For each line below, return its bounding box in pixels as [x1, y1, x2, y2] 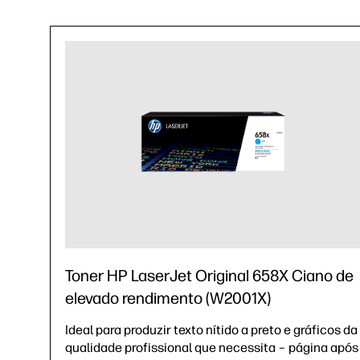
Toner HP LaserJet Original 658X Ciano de [65, 265, 354, 285]
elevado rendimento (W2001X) [65, 288, 271, 308]
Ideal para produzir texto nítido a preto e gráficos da [65, 321, 358, 337]
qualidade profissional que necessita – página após [65, 339, 358, 355]
